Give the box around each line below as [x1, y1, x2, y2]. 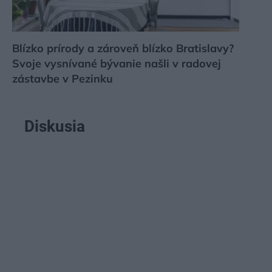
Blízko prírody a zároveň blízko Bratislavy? [12, 41, 234, 56]
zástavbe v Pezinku [12, 72, 113, 86]
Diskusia [24, 117, 85, 136]
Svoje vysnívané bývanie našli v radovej [12, 56, 221, 71]
